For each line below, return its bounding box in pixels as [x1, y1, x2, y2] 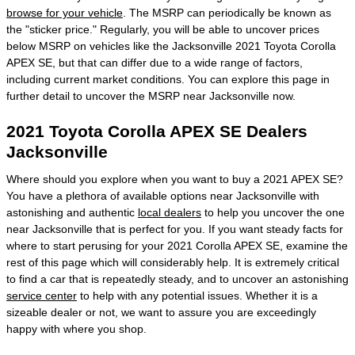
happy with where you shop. [6, 322, 147, 335]
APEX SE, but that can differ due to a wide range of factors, [6, 56, 303, 69]
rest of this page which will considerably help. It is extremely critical [6, 255, 339, 269]
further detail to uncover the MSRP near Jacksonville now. [6, 90, 296, 102]
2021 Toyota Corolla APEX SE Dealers [6, 122, 307, 140]
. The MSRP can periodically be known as [123, 6, 331, 19]
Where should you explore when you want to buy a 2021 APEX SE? [6, 172, 343, 185]
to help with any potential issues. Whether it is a [77, 288, 318, 302]
